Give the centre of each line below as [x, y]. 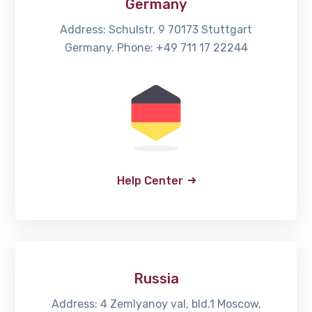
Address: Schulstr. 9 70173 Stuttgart [156, 30]
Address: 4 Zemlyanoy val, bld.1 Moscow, [156, 304]
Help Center [150, 181]
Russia [156, 278]
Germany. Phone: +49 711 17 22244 [156, 48]
